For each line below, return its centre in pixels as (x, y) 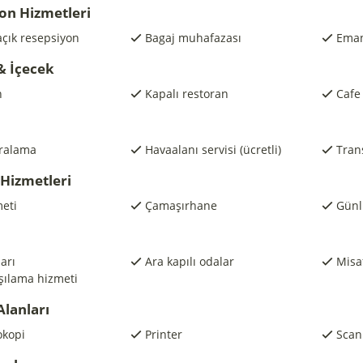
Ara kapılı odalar (189, 261)
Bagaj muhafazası (193, 38)
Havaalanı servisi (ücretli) (213, 149)
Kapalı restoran (186, 94)
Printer (163, 334)
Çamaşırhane (181, 205)
